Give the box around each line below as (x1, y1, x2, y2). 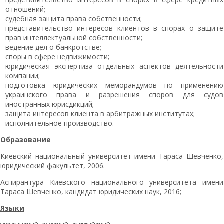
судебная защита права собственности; (5, 13, 142, 23)
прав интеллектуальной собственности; (5, 32, 142, 42)
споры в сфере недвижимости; (5, 51, 109, 61)
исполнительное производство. (5, 118, 114, 128)
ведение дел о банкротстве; (5, 42, 101, 52)
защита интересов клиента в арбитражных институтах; (5, 108, 195, 118)
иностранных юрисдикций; (5, 99, 94, 109)
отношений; (5, 4, 45, 14)
